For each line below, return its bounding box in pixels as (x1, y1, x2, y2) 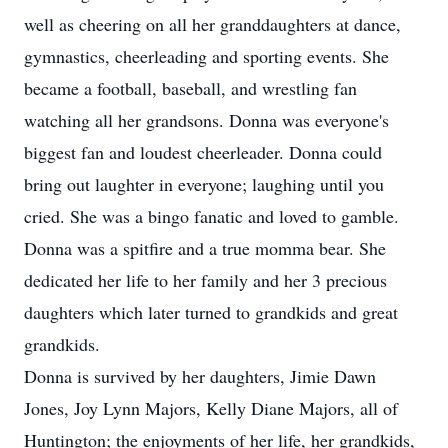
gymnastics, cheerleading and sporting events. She (24, 44, 389, 68)
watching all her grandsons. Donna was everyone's (24, 108, 389, 132)
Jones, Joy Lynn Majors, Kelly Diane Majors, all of (24, 396, 398, 420)
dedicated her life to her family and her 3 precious (24, 268, 387, 292)
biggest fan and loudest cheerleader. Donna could (24, 140, 382, 164)
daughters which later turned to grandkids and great (24, 300, 398, 324)
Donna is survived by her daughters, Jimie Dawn (24, 364, 376, 388)
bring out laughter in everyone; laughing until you (24, 172, 384, 196)
